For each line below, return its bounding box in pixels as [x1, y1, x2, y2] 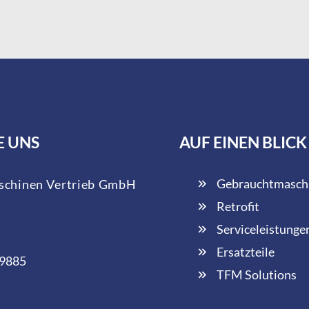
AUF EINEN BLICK [179, 132, 307, 152]
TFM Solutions [216, 266, 297, 282]
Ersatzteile [216, 243, 275, 259]
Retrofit [216, 198, 259, 214]
